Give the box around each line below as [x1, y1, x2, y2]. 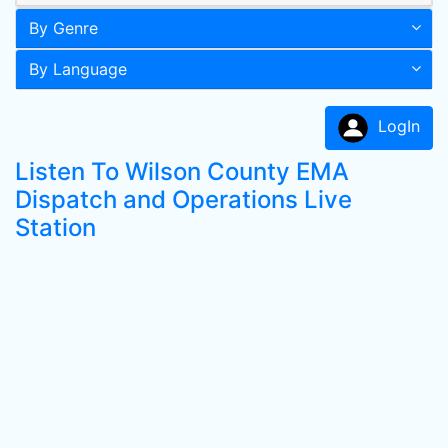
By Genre [29, 18, 98, 38]
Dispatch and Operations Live [15, 185, 352, 214]
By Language [29, 59, 127, 79]
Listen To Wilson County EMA [15, 157, 349, 186]
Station [15, 213, 96, 242]
